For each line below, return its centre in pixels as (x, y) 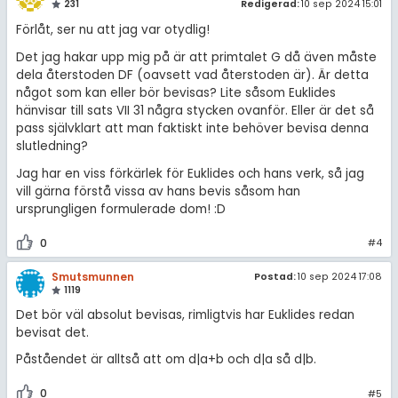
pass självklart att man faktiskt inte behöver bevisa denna (192, 128)
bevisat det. (52, 332)
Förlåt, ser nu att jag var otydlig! (112, 29)
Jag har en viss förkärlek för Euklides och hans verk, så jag (190, 173)
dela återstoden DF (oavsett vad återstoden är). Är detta (192, 75)
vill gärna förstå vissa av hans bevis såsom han (158, 191)
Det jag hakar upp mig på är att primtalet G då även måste (196, 57)
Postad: (275, 277)
